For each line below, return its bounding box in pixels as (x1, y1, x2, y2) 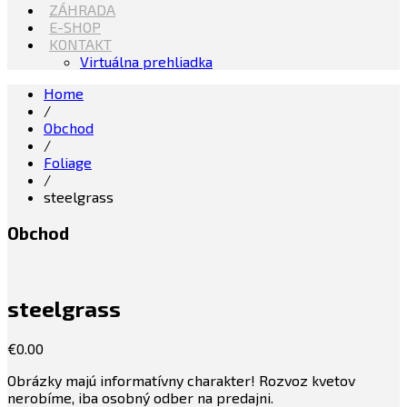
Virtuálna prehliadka (80, 53, 213, 70)
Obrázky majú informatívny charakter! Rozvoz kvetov (7, 372, 355, 390)
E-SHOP (49, 18, 101, 35)
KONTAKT (49, 35, 112, 53)
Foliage (44, 154, 92, 171)
